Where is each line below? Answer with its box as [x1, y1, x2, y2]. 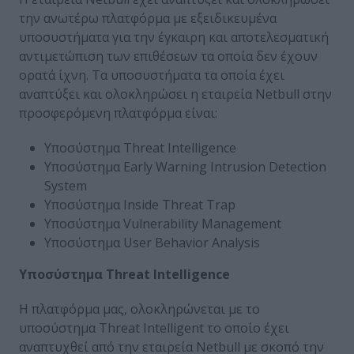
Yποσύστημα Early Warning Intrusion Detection [44, 157, 326, 175]
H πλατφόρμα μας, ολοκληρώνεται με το [19, 299, 260, 318]
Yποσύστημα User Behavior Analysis [44, 233, 260, 251]
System [44, 176, 87, 194]
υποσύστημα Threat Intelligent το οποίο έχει [19, 318, 289, 337]
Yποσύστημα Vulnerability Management [44, 214, 281, 232]
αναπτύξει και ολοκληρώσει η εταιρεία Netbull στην [19, 85, 332, 103]
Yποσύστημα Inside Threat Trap [44, 195, 235, 213]
